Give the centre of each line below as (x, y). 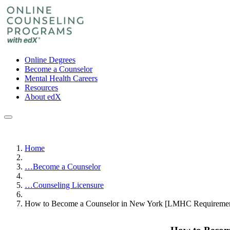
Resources (41, 88)
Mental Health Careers (61, 78)
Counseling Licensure (68, 185)
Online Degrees (50, 60)
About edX (43, 97)
